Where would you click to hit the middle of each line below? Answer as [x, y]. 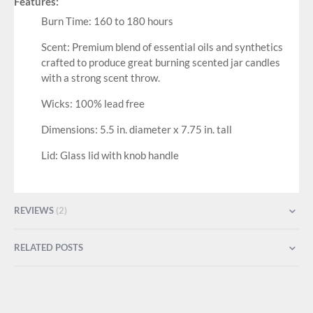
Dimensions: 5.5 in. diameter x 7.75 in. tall [136, 130]
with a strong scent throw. [100, 78]
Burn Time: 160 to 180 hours [107, 21]
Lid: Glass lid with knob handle [110, 155]
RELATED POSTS [49, 247]
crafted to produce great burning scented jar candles [160, 63]
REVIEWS [35, 210]
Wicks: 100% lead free [93, 104]
